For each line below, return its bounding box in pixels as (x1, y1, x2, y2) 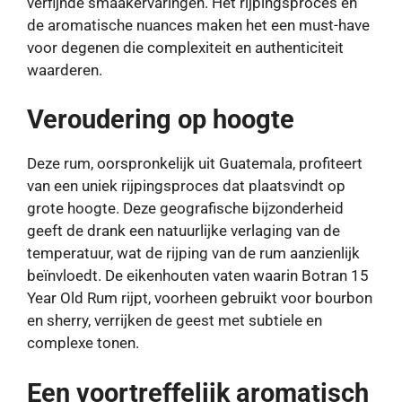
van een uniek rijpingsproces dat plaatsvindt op (27, 177, 345, 196)
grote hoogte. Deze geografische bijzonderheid (27, 199, 344, 218)
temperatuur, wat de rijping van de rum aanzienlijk (27, 244, 360, 263)
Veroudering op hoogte (27, 104, 294, 135)
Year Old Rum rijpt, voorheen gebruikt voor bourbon (27, 289, 372, 308)
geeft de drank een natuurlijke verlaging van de (27, 222, 340, 240)
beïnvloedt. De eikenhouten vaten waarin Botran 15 (27, 267, 369, 285)
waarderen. (27, 60, 102, 79)
